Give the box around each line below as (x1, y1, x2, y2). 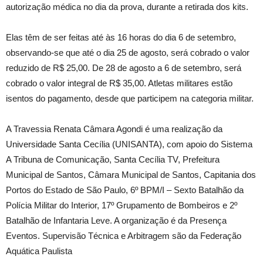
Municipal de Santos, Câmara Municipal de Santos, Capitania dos (6, 170, 256, 180)
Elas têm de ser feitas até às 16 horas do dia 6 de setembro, (6, 32, 236, 42)
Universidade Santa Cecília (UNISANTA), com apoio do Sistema (6, 139, 252, 149)
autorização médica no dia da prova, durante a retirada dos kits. (6, 2, 248, 12)
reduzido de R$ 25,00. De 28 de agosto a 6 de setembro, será (6, 63, 241, 73)
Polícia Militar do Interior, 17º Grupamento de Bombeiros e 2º (6, 200, 237, 210)
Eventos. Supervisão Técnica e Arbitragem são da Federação (6, 231, 241, 241)
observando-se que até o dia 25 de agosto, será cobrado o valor (6, 48, 249, 58)
